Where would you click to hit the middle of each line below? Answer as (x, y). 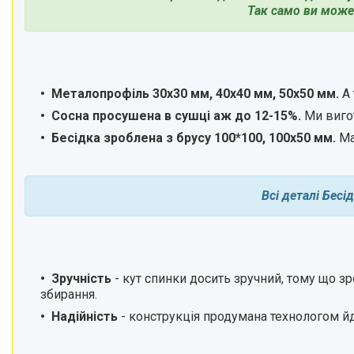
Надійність (85, 316)
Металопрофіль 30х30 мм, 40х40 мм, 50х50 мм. (195, 93)
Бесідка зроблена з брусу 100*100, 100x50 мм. (195, 137)
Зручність (81, 278)
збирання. (69, 294)
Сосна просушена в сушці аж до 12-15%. (178, 115)
